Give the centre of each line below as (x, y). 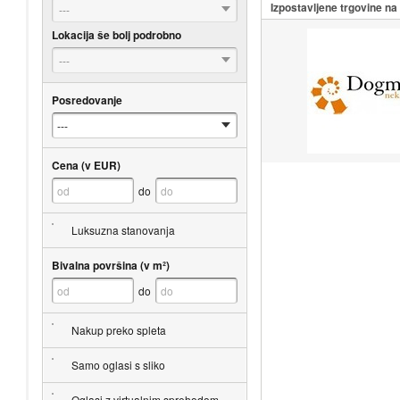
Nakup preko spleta (118, 329)
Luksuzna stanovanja (123, 229)
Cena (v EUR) (86, 165)
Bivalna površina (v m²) (110, 265)
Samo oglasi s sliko (118, 364)
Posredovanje (87, 100)
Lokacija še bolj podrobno (116, 34)
